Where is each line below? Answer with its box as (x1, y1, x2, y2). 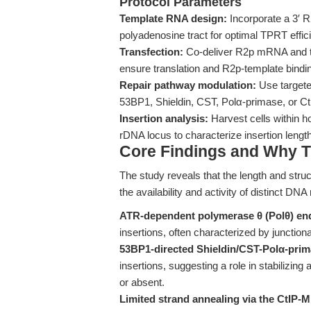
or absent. (119, 276, 165, 288)
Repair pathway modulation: (119, 79, 256, 91)
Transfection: (119, 46, 183, 58)
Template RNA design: (119, 12, 227, 24)
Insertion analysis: (119, 112, 208, 124)
